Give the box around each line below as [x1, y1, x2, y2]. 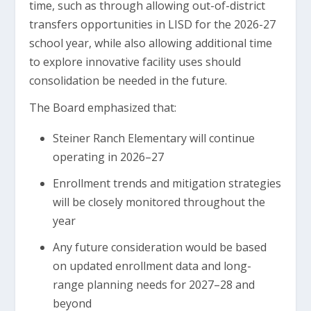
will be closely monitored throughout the [52, 194, 265, 210]
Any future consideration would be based [52, 239, 267, 255]
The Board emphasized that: [29, 99, 177, 115]
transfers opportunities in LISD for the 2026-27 [29, 16, 276, 32]
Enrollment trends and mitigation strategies [52, 175, 281, 191]
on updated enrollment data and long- [52, 258, 251, 274]
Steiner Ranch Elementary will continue [52, 130, 255, 146]
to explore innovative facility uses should [29, 53, 242, 69]
